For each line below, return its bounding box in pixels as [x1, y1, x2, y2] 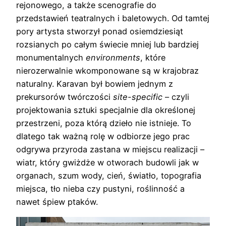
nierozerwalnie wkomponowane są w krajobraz [16, 66, 199, 76]
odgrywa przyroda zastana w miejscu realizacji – [16, 144, 204, 155]
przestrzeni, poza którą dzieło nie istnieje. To [16, 118, 191, 129]
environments [86, 52, 140, 63]
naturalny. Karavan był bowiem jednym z [16, 79, 173, 89]
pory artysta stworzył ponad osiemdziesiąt [16, 26, 183, 37]
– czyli [162, 92, 189, 102]
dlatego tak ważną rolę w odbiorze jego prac [16, 131, 190, 142]
